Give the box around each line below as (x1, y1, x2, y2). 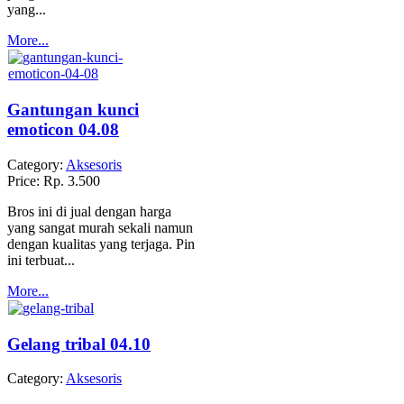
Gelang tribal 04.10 (7, 334, 151, 353)
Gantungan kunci (7, 100, 139, 120)
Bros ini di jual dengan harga (7, 203, 171, 219)
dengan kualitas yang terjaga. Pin (7, 235, 195, 252)
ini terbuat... (7, 252, 75, 268)
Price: (7, 172, 43, 188)
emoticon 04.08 (7, 120, 119, 140)
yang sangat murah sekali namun (7, 219, 193, 235)
